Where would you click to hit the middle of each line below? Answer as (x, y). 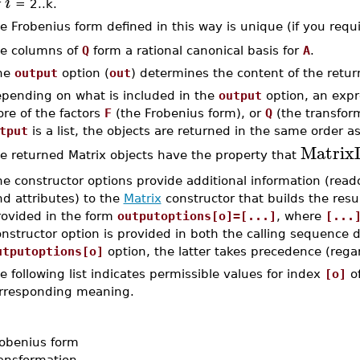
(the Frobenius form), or (188, 113)
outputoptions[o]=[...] (196, 216)
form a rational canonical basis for (196, 50)
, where (301, 216)
